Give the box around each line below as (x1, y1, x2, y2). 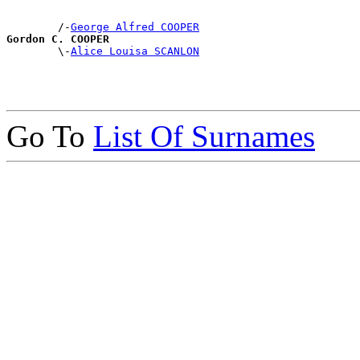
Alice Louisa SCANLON (71, 45, 199, 58)
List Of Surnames (93, 119, 315, 154)
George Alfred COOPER (71, 21, 199, 34)
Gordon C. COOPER (6, 33, 109, 46)
